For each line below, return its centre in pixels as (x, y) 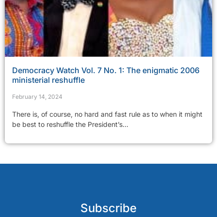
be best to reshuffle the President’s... (70, 124)
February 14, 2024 (37, 96)
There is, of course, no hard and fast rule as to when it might (107, 114)
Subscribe (108, 208)
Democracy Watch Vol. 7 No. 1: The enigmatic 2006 (106, 70)
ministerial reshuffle (48, 80)
